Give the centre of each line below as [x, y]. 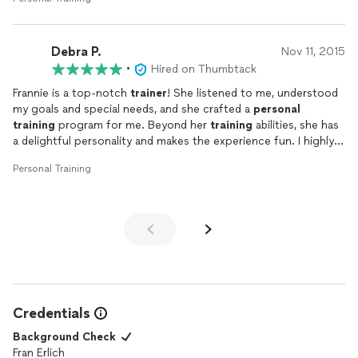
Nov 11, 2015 [313, 52]
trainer [149, 93]
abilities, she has [296, 125]
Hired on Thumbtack [204, 69]
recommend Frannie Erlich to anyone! [109, 157]
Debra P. [76, 51]
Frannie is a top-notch [72, 93]
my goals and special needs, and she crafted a [133, 109]
